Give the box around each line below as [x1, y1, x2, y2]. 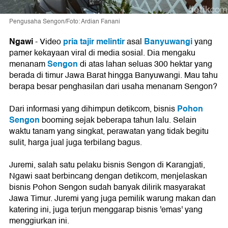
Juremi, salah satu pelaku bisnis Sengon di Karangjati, [9, 158, 205, 172]
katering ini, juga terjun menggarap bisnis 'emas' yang [9, 203, 203, 217]
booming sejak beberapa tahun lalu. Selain [40, 113, 196, 127]
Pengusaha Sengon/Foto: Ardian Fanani [9, 17, 120, 27]
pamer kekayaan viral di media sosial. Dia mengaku [9, 46, 195, 60]
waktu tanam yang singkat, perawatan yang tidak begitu [9, 125, 209, 138]
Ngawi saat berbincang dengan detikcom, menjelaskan [9, 169, 207, 183]
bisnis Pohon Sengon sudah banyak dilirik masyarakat [9, 181, 205, 194]
